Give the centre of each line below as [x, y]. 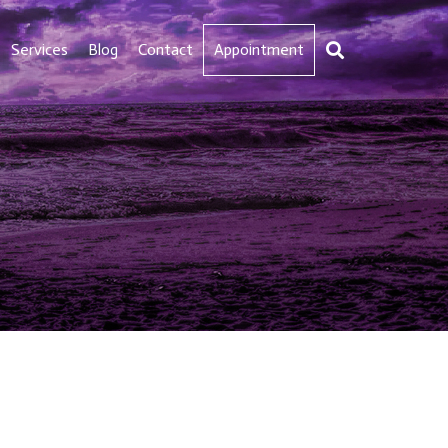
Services [40, 49]
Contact [166, 49]
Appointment [259, 49]
